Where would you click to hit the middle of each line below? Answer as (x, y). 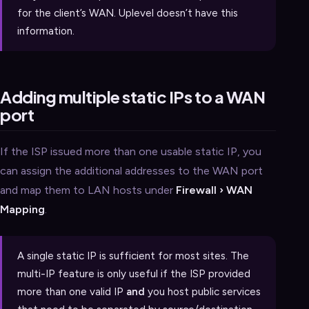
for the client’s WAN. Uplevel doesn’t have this (128, 13)
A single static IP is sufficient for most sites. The (133, 256)
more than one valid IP (72, 292)
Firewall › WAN (214, 190)
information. (46, 31)
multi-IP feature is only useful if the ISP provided (134, 274)
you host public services (203, 292)
